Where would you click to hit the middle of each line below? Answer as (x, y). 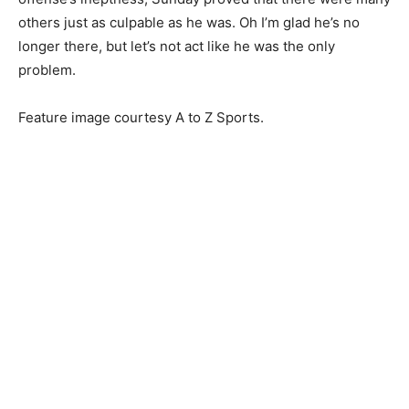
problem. (47, 70)
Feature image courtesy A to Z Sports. (141, 118)
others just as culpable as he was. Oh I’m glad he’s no (189, 23)
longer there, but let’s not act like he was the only (177, 47)
